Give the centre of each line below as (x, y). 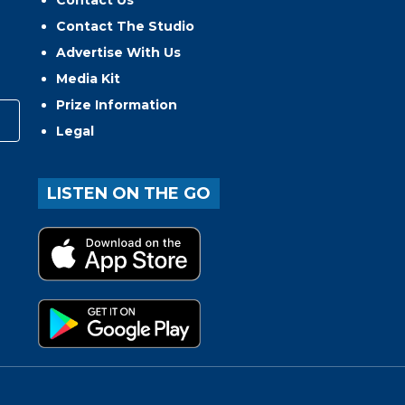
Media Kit (89, 79)
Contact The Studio (126, 27)
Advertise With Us (119, 53)
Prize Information (117, 105)
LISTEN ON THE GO (129, 194)
